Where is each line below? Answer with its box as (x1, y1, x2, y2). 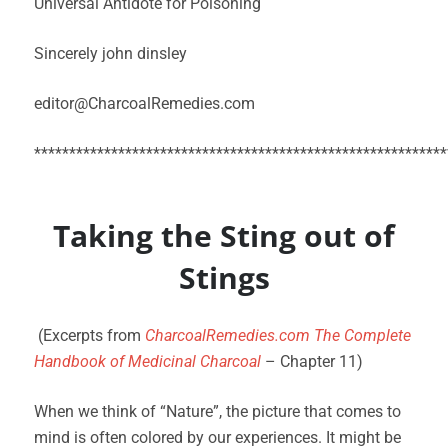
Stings (178, 257, 270, 298)
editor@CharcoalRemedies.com (34, 94, 255, 113)
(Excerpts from (34, 326, 145, 345)
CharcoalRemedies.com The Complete (145, 326, 411, 345)
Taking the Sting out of (53, 215, 395, 256)
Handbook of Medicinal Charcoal (34, 352, 265, 371)
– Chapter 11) (265, 352, 371, 371)
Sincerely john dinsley (34, 44, 187, 63)
